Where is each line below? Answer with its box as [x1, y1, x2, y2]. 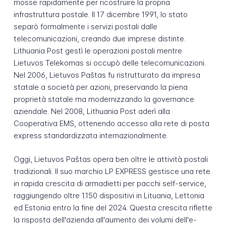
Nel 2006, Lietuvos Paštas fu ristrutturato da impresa [13, 70, 200, 80]
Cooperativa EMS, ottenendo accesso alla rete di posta [13, 119, 209, 129]
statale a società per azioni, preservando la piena [13, 82, 188, 92]
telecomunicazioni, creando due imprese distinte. [13, 34, 186, 44]
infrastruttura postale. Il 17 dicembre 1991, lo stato [13, 10, 188, 20]
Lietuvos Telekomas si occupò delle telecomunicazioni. [13, 58, 206, 68]
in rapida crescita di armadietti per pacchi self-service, [13, 178, 206, 188]
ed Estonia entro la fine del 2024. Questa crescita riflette [13, 202, 212, 212]
